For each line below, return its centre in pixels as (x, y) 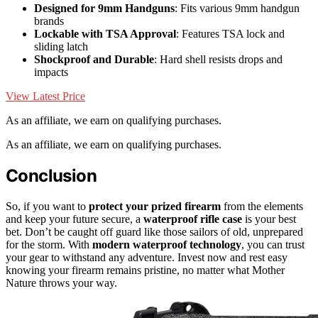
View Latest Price (45, 96)
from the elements (262, 206)
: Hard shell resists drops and (218, 59)
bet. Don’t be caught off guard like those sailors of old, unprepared (154, 231)
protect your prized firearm (155, 206)
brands (49, 21)
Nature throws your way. (61, 283)
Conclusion (51, 175)
